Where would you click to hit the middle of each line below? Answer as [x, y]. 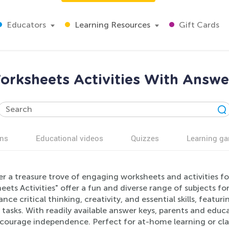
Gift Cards [198, 25]
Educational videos [70, 138]
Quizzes [145, 138]
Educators [25, 25]
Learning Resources [111, 25]
